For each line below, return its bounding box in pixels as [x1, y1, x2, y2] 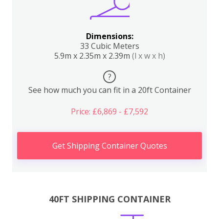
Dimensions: [86, 31, 133, 42]
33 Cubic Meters [80, 41, 139, 51]
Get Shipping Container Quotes [52, 140, 167, 151]
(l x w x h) [131, 50, 165, 61]
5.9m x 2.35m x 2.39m [54, 50, 132, 61]
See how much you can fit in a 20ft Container [28, 85, 191, 95]
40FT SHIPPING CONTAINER [48, 193, 171, 205]
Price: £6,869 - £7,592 [71, 106, 148, 117]
